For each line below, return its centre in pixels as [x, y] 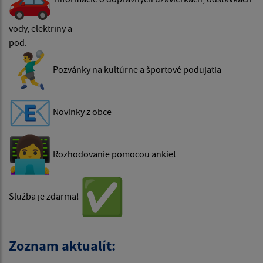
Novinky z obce [82, 112]
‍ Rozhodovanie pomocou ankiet [114, 154]
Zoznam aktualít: [62, 246]
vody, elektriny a [41, 28]
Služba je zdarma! [45, 196]
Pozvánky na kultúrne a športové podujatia [137, 70]
